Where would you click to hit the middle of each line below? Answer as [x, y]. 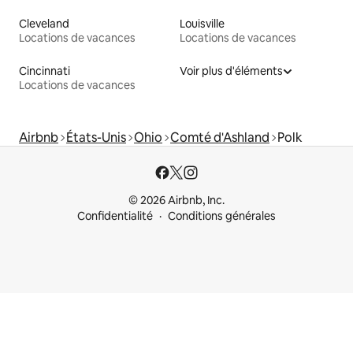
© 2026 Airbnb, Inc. [176, 201]
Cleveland [44, 24]
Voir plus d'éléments [231, 71]
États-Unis [96, 138]
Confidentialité [115, 216]
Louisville [202, 24]
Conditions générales [222, 216]
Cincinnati [45, 71]
